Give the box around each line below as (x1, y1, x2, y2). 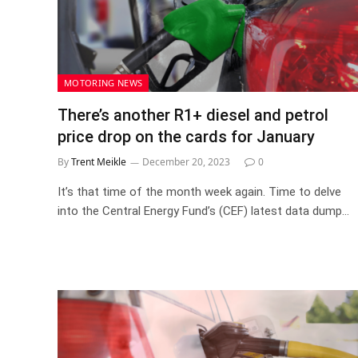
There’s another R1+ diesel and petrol (58, 105, 328, 125)
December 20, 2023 (142, 155, 230, 169)
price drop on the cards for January (58, 127, 315, 146)
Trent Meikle (71, 155, 126, 169)
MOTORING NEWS (64, 77, 143, 89)
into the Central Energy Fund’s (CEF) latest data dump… (58, 204, 349, 218)
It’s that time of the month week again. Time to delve (58, 185, 341, 199)
